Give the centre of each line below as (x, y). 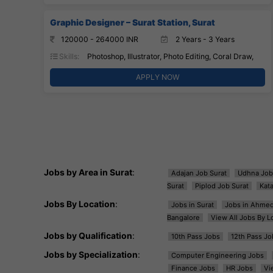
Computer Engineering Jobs (217, 255)
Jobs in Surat (192, 204)
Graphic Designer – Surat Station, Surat (133, 22)
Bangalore (183, 217)
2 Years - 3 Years (204, 39)
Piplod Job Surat (222, 186)
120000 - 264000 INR (100, 39)
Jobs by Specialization (91, 254)
